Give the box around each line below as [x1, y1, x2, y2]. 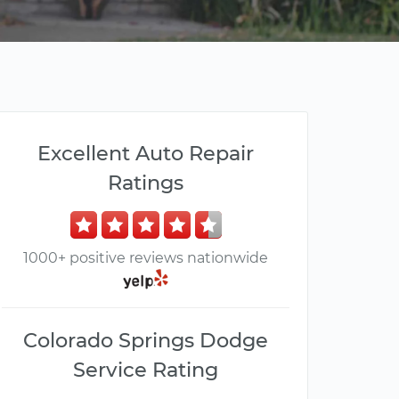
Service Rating [73, 357, 218, 383]
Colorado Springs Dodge [23, 328, 268, 354]
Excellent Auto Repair [37, 141, 254, 166]
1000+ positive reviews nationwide [23, 249, 268, 266]
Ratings [108, 170, 183, 195]
